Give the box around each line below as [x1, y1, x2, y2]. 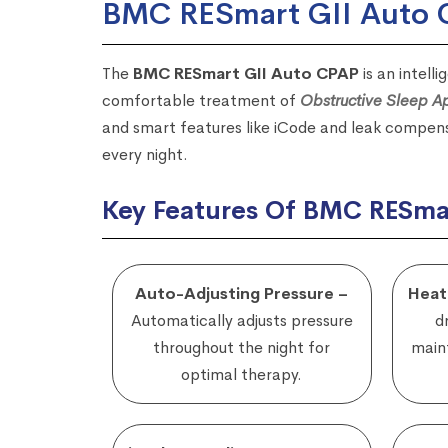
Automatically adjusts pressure [130, 310, 353, 332]
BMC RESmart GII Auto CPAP [133, 63, 359, 85]
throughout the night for [153, 337, 331, 359]
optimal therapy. [181, 364, 303, 386]
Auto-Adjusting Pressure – [135, 283, 349, 305]
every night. [102, 144, 188, 166]
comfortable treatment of [102, 90, 300, 112]
